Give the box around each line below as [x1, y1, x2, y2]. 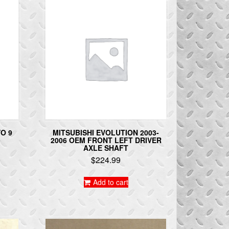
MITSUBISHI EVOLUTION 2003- [53, 127, 159, 138]
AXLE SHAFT [83, 142, 129, 153]
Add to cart [93, 176, 128, 187]
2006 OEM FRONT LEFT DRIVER [50, 134, 162, 145]
